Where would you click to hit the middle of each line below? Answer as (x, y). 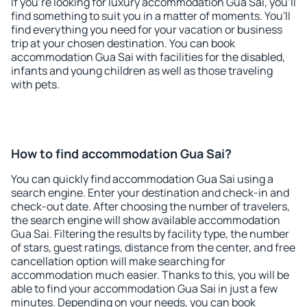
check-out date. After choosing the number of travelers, (150, 206)
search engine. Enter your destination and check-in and (150, 193)
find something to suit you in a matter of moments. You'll (151, 16)
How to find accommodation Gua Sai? (121, 153)
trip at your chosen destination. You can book (123, 43)
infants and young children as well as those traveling (142, 71)
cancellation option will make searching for (118, 261)
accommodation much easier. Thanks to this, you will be (150, 275)
